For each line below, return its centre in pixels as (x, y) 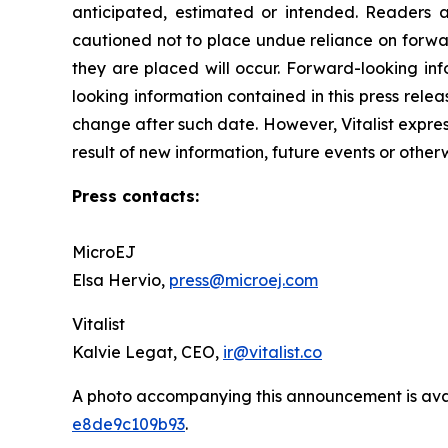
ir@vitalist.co (272, 351)
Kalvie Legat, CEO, (147, 351)
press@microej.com (243, 279)
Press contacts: (135, 195)
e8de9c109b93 (128, 423)
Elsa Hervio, (120, 279)
